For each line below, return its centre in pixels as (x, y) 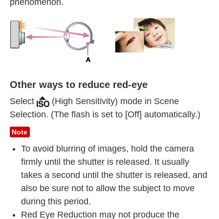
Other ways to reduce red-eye (79, 85)
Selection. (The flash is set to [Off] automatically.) (105, 114)
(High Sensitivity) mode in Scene (114, 101)
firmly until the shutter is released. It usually (105, 162)
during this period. (56, 201)
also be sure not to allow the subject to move (108, 188)
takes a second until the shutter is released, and (114, 175)
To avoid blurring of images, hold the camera (107, 148)
